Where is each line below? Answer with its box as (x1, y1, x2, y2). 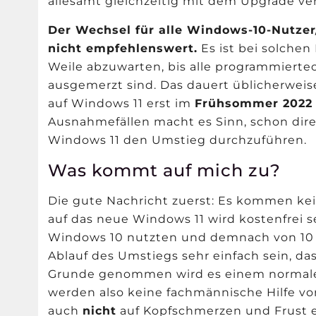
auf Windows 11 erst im (48, 96, 195, 110)
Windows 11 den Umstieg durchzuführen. (48, 133, 308, 147)
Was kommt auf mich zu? (48, 159, 281, 181)
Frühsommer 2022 (195, 96, 313, 110)
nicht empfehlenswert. (48, 41, 198, 55)
